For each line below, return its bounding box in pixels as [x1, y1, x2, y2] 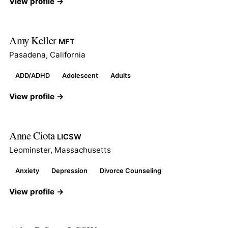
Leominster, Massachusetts [9, 145, 111, 155]
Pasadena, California [9, 49, 85, 60]
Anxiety [15, 166, 39, 175]
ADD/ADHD [15, 71, 50, 79]
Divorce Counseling [100, 166, 161, 175]
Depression [51, 166, 88, 175]
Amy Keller [9, 33, 59, 47]
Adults [110, 71, 131, 79]
